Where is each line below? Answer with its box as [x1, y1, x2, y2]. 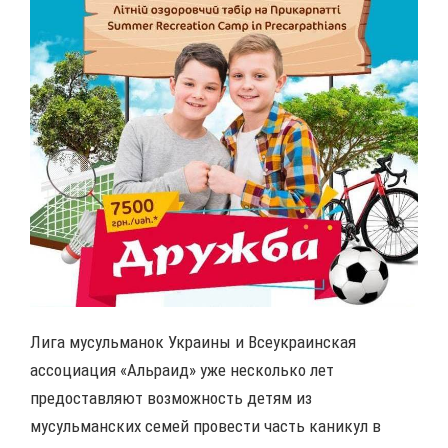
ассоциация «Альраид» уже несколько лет [30, 359, 334, 380]
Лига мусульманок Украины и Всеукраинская [30, 331, 356, 352]
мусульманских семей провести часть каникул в [30, 415, 381, 436]
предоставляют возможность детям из [30, 387, 312, 408]
